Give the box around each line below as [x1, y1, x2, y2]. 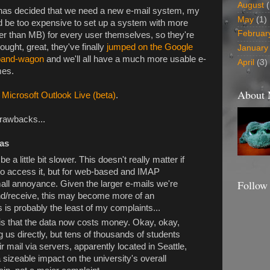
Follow [237, 178, 268, 192]
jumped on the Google [107, 42, 193, 52]
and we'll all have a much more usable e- [44, 54, 206, 64]
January [237, 43, 268, 53]
